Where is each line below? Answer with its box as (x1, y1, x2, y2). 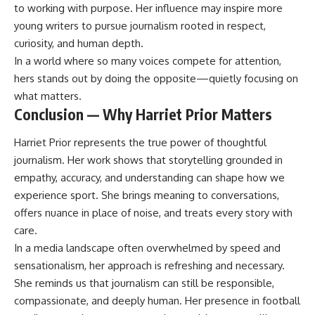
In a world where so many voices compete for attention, (14, 54, 281, 68)
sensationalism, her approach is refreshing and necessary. (14, 258, 285, 272)
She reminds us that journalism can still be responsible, (14, 276, 274, 290)
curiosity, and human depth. (14, 37, 143, 51)
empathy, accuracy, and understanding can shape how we (14, 170, 285, 184)
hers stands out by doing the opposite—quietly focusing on (14, 72, 298, 86)
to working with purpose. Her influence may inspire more (14, 1, 283, 15)
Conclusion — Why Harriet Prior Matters (14, 105, 272, 124)
